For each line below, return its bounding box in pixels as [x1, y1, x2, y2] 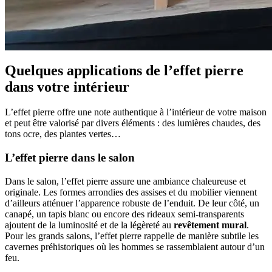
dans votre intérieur [5, 78, 129, 95]
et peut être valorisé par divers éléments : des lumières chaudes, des [5, 118, 260, 129]
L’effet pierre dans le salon [5, 151, 135, 165]
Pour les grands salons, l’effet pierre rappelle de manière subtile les [5, 230, 259, 241]
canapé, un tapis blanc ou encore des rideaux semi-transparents [5, 208, 244, 219]
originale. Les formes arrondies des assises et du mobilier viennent [5, 186, 257, 197]
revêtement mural [174, 219, 246, 230]
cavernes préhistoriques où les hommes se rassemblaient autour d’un [5, 241, 265, 252]
